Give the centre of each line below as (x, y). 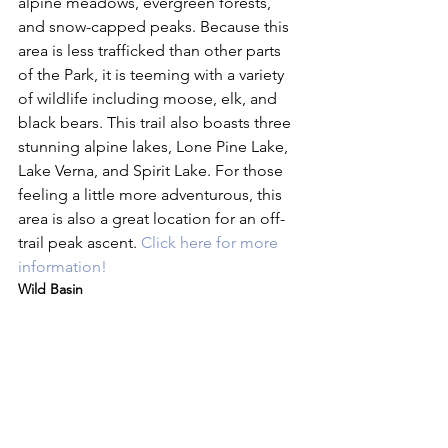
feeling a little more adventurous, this (152, 194)
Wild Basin (52, 289)
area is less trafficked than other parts (151, 50)
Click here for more (211, 242)
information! (62, 266)
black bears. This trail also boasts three (156, 122)
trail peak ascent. (79, 242)
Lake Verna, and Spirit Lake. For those (152, 170)
